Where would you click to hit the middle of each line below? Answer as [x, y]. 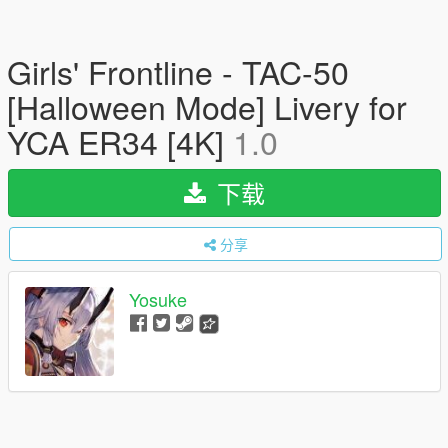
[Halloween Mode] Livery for [207, 106]
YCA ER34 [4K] [120, 141]
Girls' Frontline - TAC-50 [178, 71]
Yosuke [158, 299]
